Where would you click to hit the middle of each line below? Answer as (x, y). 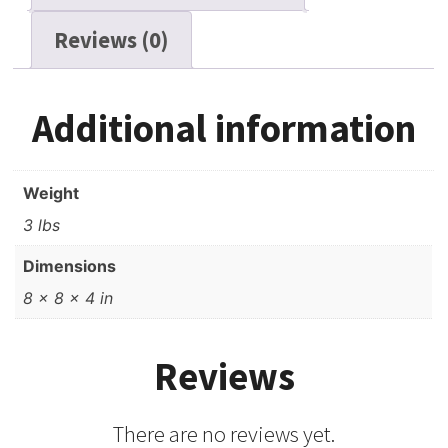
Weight (51, 193)
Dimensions (70, 266)
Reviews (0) (111, 39)
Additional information (224, 128)
